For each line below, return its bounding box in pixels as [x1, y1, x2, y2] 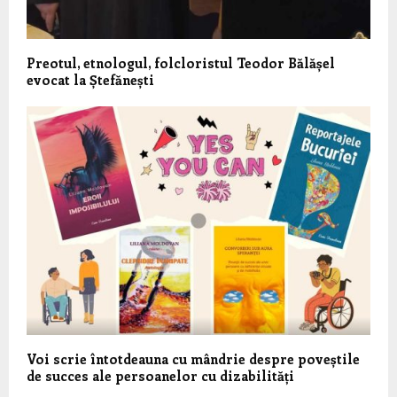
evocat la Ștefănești [27, 70, 154, 89]
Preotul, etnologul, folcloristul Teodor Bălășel [27, 53, 335, 72]
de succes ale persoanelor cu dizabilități [27, 367, 294, 385]
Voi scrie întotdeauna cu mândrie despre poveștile [27, 350, 360, 369]
